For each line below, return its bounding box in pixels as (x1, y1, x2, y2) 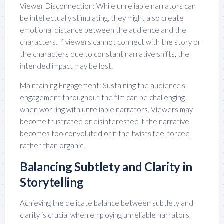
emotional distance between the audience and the (20, 25, 186, 34)
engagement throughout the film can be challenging (20, 92, 185, 102)
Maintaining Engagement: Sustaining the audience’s (20, 80, 185, 90)
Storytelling (20, 174, 84, 189)
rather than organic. (20, 140, 85, 150)
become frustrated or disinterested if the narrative (20, 116, 189, 126)
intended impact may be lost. (20, 61, 113, 70)
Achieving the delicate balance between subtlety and (20, 198, 193, 207)
